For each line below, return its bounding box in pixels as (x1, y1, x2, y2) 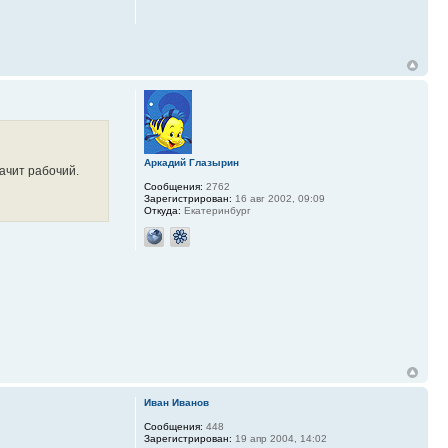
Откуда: (143, 204, 181, 216)
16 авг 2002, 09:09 (231, 192, 325, 204)
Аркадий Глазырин (143, 156, 239, 168)
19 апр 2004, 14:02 (231, 433, 327, 445)
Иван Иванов (143, 397, 209, 409)
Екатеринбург (180, 204, 251, 216)
